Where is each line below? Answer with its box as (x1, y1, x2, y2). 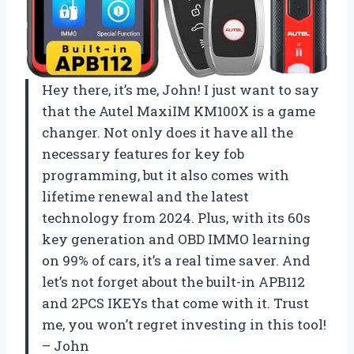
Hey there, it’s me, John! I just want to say (42, 80, 319, 99)
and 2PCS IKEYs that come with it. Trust (42, 293, 309, 312)
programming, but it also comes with (42, 165, 289, 184)
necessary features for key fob (42, 144, 244, 163)
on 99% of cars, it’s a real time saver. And (42, 250, 311, 269)
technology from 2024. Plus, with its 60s (42, 208, 311, 227)
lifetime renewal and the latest (42, 186, 249, 205)
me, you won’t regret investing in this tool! (42, 314, 326, 333)
